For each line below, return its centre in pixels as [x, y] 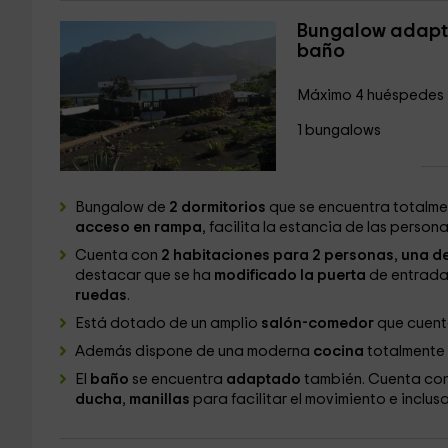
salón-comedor [317, 323]
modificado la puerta [289, 275]
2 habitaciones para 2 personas [277, 255]
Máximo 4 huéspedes [370, 95]
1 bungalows [338, 130]
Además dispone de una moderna [192, 351]
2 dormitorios [217, 207]
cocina [336, 351]
